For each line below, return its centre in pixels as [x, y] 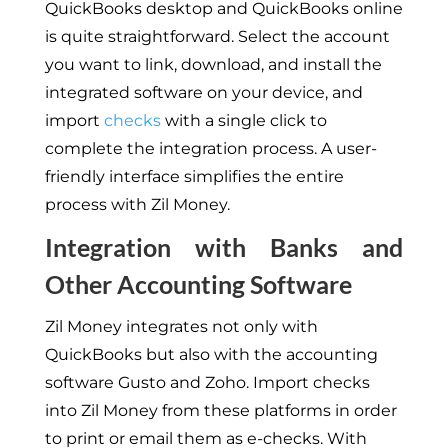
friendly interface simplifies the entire [194, 176]
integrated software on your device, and [203, 92]
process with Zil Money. [137, 204]
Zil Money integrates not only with [181, 326]
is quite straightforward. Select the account [217, 36]
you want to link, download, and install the [213, 64]
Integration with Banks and [224, 246]
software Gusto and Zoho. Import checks [207, 382]
